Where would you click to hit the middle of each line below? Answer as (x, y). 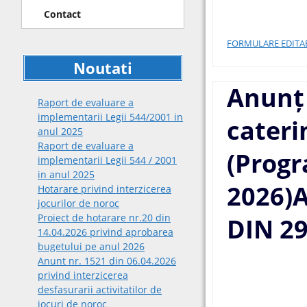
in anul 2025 (66, 174)
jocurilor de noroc (78, 203)
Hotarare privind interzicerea (105, 188)
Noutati (103, 67)
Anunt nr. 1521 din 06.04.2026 (107, 260)
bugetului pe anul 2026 (91, 246)
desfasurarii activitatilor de (100, 289)
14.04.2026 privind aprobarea (106, 232)
